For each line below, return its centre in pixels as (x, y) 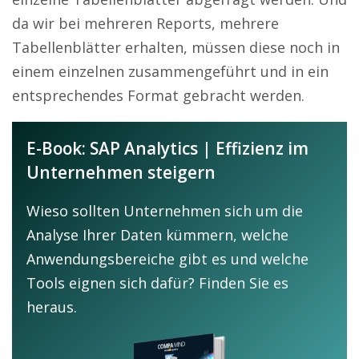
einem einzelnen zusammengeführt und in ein (170, 71)
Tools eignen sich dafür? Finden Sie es (157, 282)
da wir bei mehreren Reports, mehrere (145, 23)
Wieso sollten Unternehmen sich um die (165, 210)
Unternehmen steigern (121, 172)
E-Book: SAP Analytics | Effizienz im (167, 148)
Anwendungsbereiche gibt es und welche (167, 258)
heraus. (52, 307)
